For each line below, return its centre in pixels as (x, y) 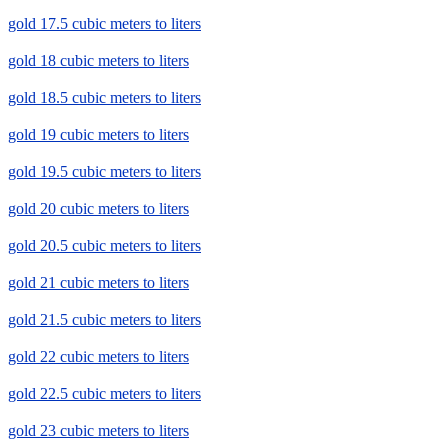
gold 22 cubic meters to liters (98, 357)
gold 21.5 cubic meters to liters (104, 320)
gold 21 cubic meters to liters (98, 283)
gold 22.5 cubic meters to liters (104, 394)
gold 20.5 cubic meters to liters (104, 246)
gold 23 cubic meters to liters (98, 431)
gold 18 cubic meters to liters (98, 61)
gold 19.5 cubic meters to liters (104, 172)
